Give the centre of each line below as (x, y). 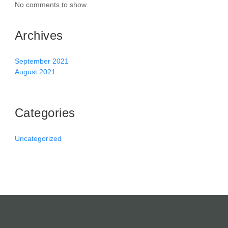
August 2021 (35, 72)
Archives (39, 35)
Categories (45, 113)
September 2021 (42, 61)
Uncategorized (38, 138)
